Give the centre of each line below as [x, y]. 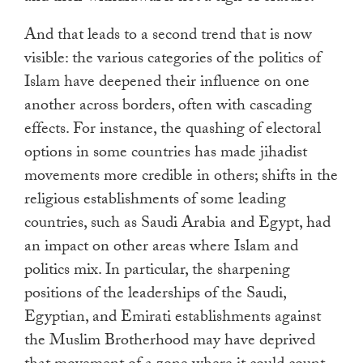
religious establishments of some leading [155, 201]
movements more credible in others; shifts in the [181, 178]
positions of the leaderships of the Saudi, [155, 295]
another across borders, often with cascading [168, 107]
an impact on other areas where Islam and [161, 248]
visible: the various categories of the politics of [173, 60]
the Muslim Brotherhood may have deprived [170, 342]
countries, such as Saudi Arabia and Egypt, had [177, 225]
